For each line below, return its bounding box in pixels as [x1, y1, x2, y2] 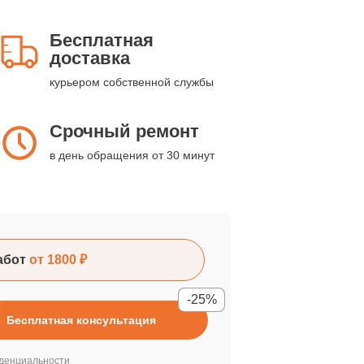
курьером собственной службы [50, 76, 214, 89]
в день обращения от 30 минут [50, 149, 214, 162]
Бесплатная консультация [6, 314, 156, 327]
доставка [50, 48, 130, 68]
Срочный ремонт [50, 121, 199, 141]
